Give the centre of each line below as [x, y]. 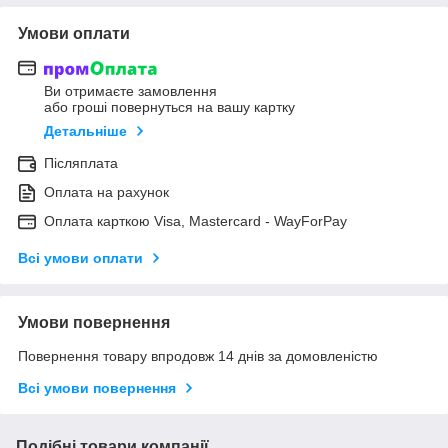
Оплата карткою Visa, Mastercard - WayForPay [195, 221]
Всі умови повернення [97, 388]
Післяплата [81, 163]
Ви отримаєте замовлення [130, 91]
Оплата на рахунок [106, 192]
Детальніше [85, 131]
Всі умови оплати [80, 258]
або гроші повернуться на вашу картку [169, 107]
